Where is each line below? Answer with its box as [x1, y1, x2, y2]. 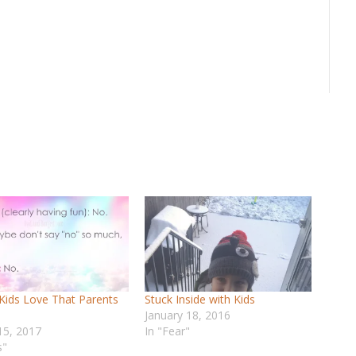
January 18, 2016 [144, 308, 230, 323]
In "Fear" [144, 323, 190, 339]
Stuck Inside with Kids [144, 292, 255, 308]
